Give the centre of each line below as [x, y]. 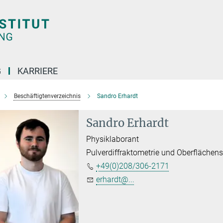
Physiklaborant [113, 139]
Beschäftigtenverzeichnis [47, 96]
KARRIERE [38, 71]
